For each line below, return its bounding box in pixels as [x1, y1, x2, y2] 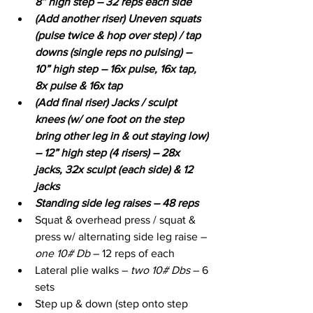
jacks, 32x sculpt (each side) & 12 [35, 163, 196, 175]
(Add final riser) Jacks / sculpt [35, 96, 180, 108]
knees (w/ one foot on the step [35, 112, 187, 125]
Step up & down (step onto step [35, 297, 191, 310]
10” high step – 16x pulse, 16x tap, [35, 62, 199, 75]
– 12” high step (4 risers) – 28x [35, 146, 182, 159]
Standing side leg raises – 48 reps [35, 196, 198, 209]
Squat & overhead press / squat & [35, 213, 198, 226]
